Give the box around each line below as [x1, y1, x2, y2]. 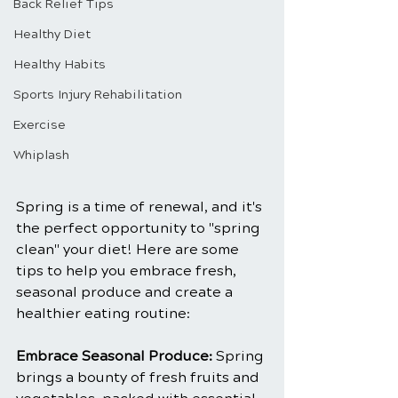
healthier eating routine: [16, 305, 190, 322]
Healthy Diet [13, 27, 91, 42]
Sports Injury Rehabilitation [13, 87, 182, 102]
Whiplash [13, 147, 69, 163]
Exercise [13, 117, 66, 132]
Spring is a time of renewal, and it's [16, 198, 266, 216]
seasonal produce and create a [16, 283, 236, 301]
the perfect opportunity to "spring [16, 219, 264, 237]
